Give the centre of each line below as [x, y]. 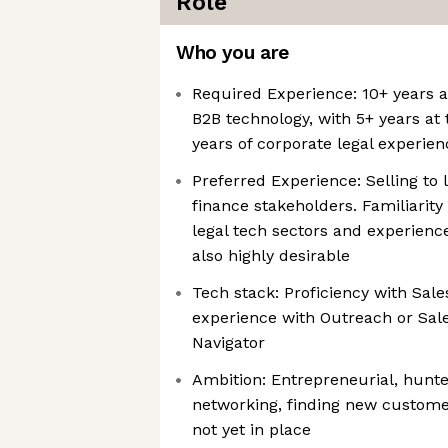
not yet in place [251, 429]
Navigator [228, 342]
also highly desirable [271, 255]
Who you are [232, 52]
